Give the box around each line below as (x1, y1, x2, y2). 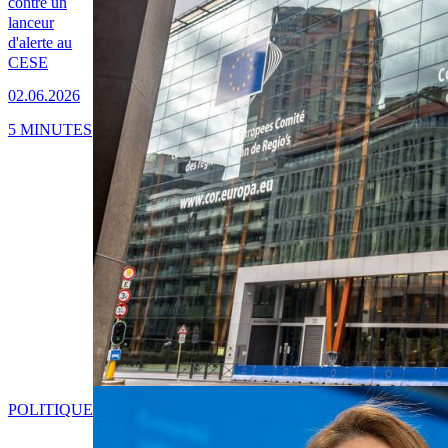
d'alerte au (8, 34, 72, 52)
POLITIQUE (8, 401, 93, 419)
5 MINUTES (8, 120, 92, 138)
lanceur (8, 14, 54, 32)
